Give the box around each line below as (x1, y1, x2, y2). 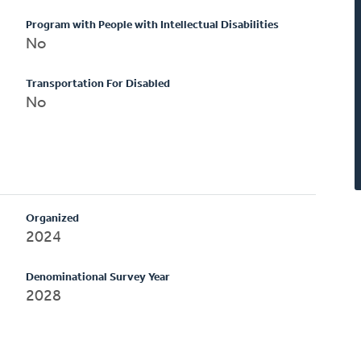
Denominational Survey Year (26, 271, 171, 284)
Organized (26, 212, 80, 225)
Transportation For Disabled (26, 77, 171, 90)
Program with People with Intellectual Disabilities (26, 19, 280, 31)
